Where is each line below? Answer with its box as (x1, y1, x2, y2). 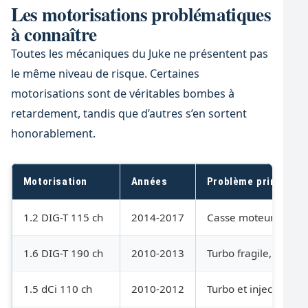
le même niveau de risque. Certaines (10, 65, 199, 81)
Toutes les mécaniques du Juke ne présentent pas (10, 45, 268, 61)
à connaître (10, 19, 97, 47)
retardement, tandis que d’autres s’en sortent (10, 105, 247, 121)
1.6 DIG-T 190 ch (23, 246, 103, 261)
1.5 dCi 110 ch (23, 282, 92, 296)
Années (131, 175, 168, 188)
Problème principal (206, 175, 300, 188)
